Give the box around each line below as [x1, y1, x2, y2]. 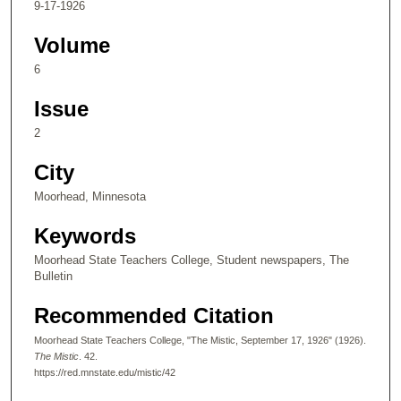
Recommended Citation [34, 303, 274, 328]
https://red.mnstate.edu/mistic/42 [34, 367, 175, 378]
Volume [34, 32, 110, 57]
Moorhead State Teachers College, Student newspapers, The [34, 252, 349, 267]
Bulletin [34, 269, 73, 283]
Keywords [34, 223, 136, 248]
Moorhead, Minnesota [34, 189, 146, 203]
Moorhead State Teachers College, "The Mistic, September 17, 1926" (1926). [34, 335, 366, 346]
